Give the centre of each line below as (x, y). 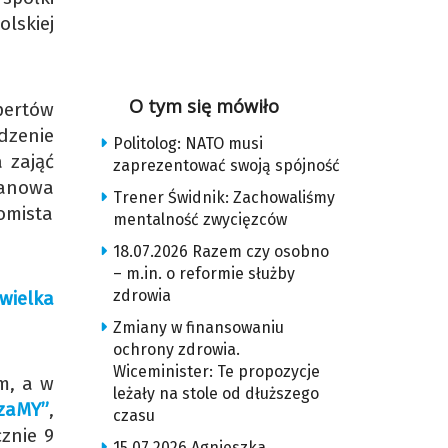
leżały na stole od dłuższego (215, 393)
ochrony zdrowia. (176, 349)
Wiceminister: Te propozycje (216, 371)
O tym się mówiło (204, 106)
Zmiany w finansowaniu (198, 327)
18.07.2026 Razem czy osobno (220, 251)
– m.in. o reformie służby (203, 273)
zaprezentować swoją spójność (226, 165)
